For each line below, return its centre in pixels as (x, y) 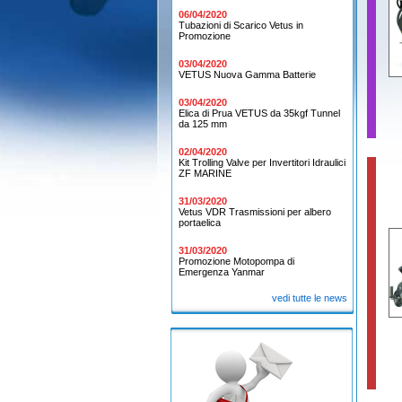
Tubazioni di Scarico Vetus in (241, 25)
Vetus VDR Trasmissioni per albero (255, 212)
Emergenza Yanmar (222, 272)
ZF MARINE (205, 173)
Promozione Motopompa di (236, 261)
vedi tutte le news (310, 298)
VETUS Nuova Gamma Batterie (247, 74)
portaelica (200, 223)
